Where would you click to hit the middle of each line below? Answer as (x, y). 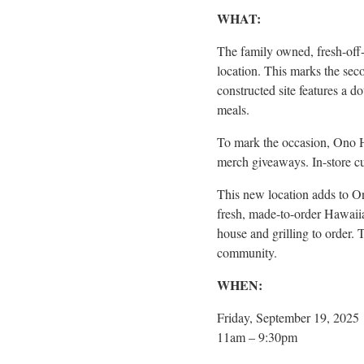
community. (247, 252)
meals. (233, 109)
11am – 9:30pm (257, 336)
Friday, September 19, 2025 (288, 317)
